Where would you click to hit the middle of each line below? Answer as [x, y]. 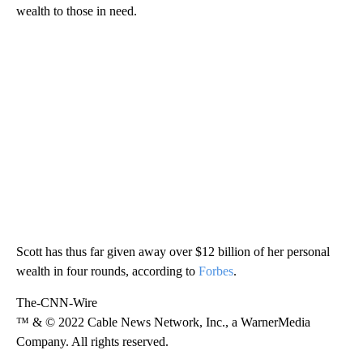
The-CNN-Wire [57, 302]
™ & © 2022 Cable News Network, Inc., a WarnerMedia [163, 322]
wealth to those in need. [77, 11]
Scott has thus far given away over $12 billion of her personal [173, 251]
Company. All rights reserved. [92, 341]
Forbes [216, 271]
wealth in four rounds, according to [107, 271]
